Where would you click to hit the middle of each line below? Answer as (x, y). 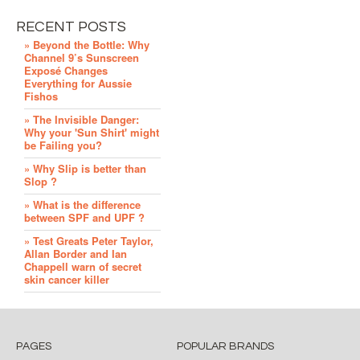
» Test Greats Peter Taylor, (89, 241)
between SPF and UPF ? (84, 217)
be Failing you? (63, 145)
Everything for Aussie (78, 83)
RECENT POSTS (71, 27)
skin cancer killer (67, 279)
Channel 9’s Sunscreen (82, 57)
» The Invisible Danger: (82, 119)
